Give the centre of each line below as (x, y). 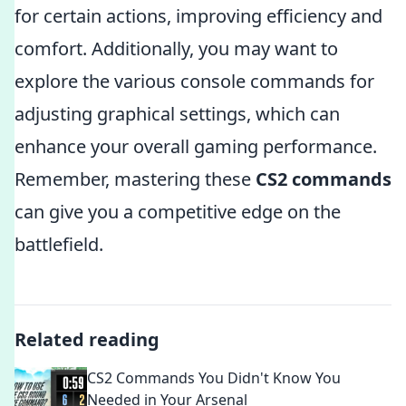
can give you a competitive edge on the (178, 212)
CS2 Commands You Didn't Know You (214, 378)
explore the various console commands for (194, 81)
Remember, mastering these (135, 179)
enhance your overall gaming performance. (196, 146)
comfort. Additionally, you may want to (176, 48)
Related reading (87, 339)
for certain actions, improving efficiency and (198, 16)
